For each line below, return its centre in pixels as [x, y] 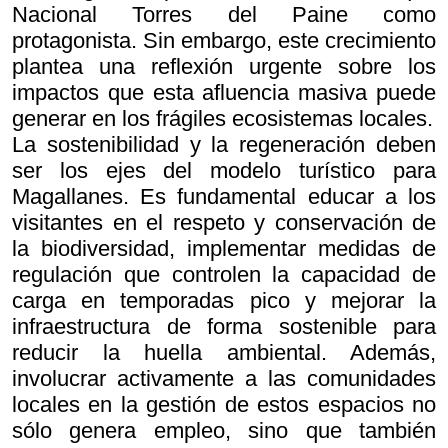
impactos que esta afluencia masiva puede [224, 92]
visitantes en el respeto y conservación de [224, 222]
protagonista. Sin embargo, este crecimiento [224, 40]
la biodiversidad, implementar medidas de [224, 248]
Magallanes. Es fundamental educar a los [224, 196]
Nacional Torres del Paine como [224, 14]
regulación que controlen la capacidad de [224, 274]
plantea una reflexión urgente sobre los [224, 66]
